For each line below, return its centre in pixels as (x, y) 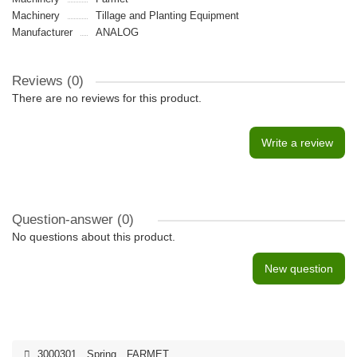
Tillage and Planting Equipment (167, 16)
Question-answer (65, 220)
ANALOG (117, 32)
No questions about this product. (94, 237)
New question (299, 269)
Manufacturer (42, 32)
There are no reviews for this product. (107, 98)
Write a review (297, 143)
